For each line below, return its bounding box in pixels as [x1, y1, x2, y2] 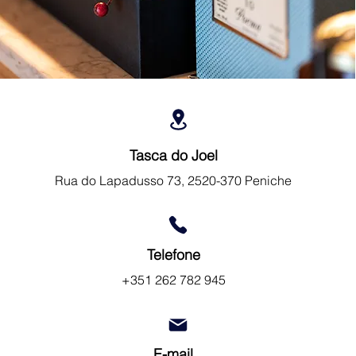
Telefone [146, 246, 200, 264]
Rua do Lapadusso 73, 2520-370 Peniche [55, 172, 292, 188]
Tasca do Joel [129, 146, 218, 164]
